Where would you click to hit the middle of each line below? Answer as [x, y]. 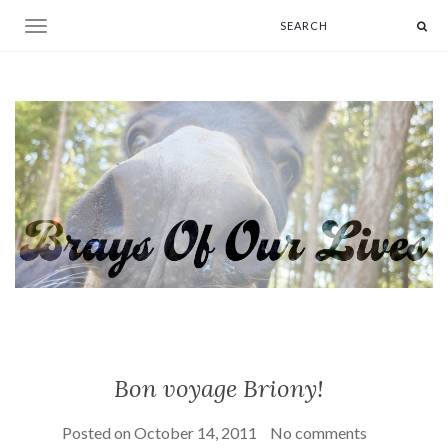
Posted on [97, 432]
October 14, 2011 [195, 432]
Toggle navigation [91, 27]
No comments [318, 432]
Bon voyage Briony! [219, 388]
